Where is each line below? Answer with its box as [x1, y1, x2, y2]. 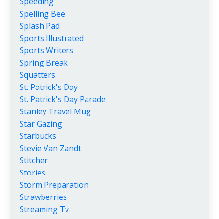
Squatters [20, 69, 55, 81]
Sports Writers [20, 45, 73, 56]
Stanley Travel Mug [20, 106, 91, 117]
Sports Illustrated [20, 33, 84, 44]
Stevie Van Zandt [20, 143, 81, 154]
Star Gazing [20, 118, 62, 130]
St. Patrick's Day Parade [20, 94, 106, 105]
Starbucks [20, 131, 56, 142]
